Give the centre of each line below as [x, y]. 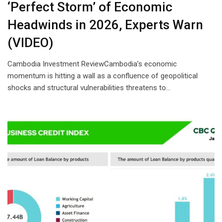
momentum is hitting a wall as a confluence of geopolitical [103, 76]
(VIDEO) [30, 42]
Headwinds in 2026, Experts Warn [105, 25]
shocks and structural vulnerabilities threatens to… [89, 87]
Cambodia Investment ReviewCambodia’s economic [92, 64]
